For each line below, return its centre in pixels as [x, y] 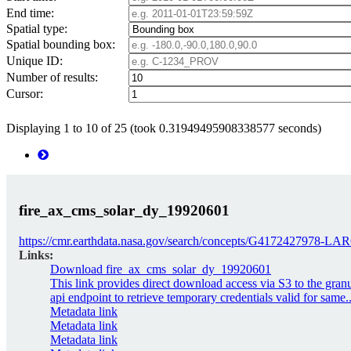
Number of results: [52, 78]
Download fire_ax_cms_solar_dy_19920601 [161, 269]
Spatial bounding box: [61, 45]
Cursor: [25, 94]
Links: [36, 255]
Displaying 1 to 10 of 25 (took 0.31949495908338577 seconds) [164, 128]
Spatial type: [37, 29]
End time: [30, 13]
